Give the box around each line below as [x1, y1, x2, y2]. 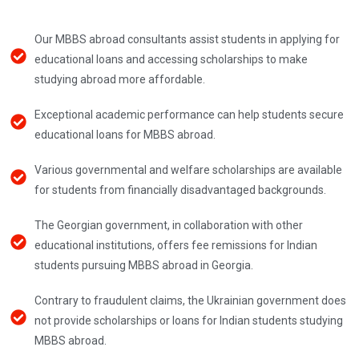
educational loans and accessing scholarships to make [34, 52, 308, 66]
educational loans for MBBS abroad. [34, 127, 216, 141]
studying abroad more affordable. [34, 72, 205, 86]
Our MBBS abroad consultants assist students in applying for [34, 32, 340, 46]
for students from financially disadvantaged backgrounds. [34, 183, 326, 196]
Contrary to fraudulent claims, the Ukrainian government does [34, 293, 346, 307]
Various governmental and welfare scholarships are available [34, 163, 342, 176]
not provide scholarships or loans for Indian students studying [34, 313, 343, 327]
